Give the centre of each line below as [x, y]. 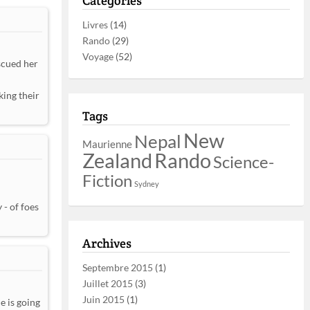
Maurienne [107, 144]
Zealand [117, 160]
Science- [244, 162]
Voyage [98, 56]
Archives [107, 243]
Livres [95, 25]
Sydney [147, 184]
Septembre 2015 [118, 267]
